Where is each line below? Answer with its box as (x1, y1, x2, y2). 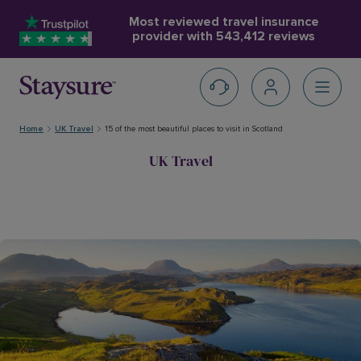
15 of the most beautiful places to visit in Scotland (105, 124, 283, 134)
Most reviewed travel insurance (128, 14, 319, 30)
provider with (132, 28, 216, 44)
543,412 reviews (216, 28, 315, 44)
